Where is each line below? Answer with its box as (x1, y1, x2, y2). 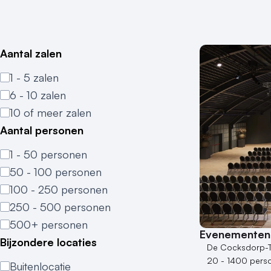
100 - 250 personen (10, 183, 108, 196)
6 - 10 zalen (10, 88, 66, 102)
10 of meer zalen (10, 106, 91, 119)
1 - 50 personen (10, 148, 87, 161)
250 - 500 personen (10, 200, 111, 214)
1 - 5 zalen (10, 71, 59, 84)
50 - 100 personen (10, 165, 102, 178)
